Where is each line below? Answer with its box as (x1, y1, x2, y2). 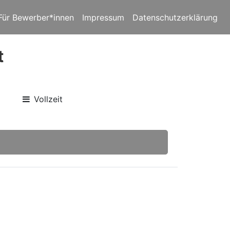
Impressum (82, 12, 124, 23)
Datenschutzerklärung (132, 12, 218, 23)
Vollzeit (34, 94, 63, 104)
